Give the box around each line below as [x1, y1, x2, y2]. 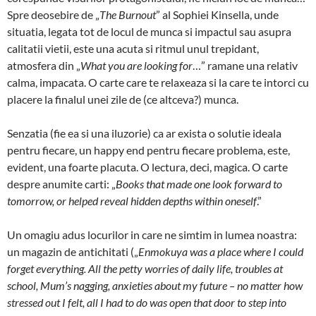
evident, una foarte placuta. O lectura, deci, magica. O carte [7, 159, 288, 174]
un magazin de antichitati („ [7, 244, 138, 258]
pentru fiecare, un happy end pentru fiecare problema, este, [7, 142, 290, 157]
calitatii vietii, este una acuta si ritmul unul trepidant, [7, 41, 259, 55]
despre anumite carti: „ [7, 176, 116, 190]
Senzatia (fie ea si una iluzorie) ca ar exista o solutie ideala [7, 126, 281, 140]
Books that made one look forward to [116, 176, 282, 190]
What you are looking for [80, 58, 193, 72]
